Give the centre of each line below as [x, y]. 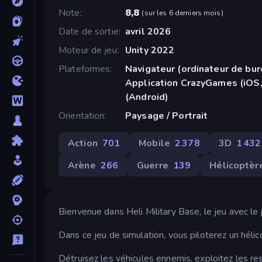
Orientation [82, 116]
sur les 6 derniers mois [182, 13]
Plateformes [85, 69]
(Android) [147, 97]
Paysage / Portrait [166, 116]
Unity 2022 [150, 50]
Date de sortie [89, 31]
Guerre [153, 165]
